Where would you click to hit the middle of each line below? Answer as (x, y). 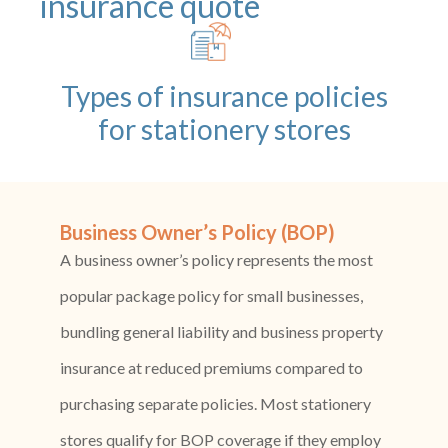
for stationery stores (224, 129)
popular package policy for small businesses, (212, 296)
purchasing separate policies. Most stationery (216, 404)
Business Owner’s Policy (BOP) (198, 232)
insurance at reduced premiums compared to (212, 368)
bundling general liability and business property (222, 332)
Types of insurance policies (224, 96)
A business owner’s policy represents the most (217, 260)
